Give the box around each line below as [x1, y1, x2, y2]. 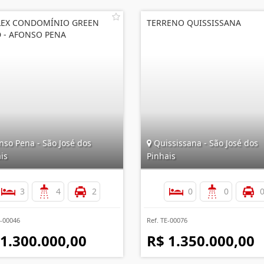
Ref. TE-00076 [147, 216, 187, 225]
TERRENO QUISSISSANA [147, 17, 241, 28]
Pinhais [147, 150, 176, 161]
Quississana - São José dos [151, 137, 258, 148]
